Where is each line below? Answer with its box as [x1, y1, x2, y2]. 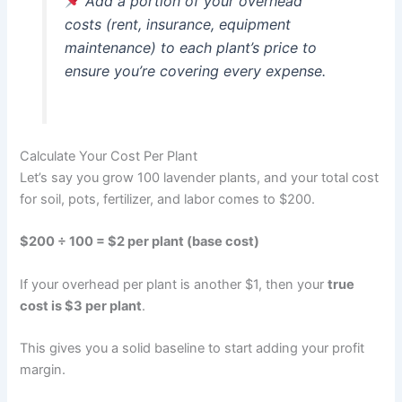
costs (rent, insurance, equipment [64, 15, 291, 34]
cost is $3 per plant [20, 297, 143, 314]
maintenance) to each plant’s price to [64, 39, 317, 57]
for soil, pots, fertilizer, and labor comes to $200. [20, 190, 316, 207]
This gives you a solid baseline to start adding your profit [20, 339, 365, 356]
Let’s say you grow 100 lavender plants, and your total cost [20, 169, 380, 186]
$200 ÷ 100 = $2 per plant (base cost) [20, 233, 260, 250]
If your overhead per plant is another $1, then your [20, 275, 328, 293]
